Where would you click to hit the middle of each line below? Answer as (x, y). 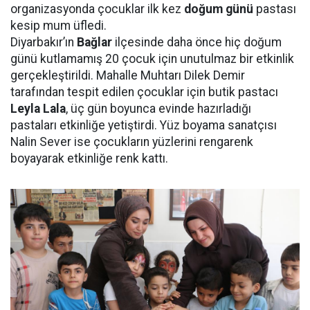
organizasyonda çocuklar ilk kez (97, 9)
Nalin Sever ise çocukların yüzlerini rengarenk (132, 142)
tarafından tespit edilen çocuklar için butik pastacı (144, 92)
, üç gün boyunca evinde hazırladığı (158, 109)
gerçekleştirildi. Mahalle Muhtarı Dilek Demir (128, 75)
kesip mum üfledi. (58, 26)
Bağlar (94, 42)
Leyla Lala (38, 109)
